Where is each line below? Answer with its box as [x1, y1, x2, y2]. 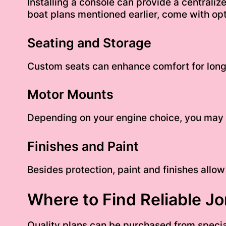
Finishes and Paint [27, 138, 139, 154]
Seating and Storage [27, 35, 151, 50]
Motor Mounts [27, 87, 114, 102]
